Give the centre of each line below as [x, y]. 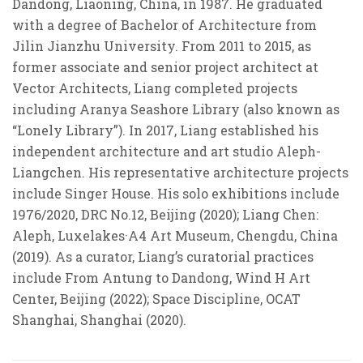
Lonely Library [65, 130]
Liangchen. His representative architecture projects [180, 173]
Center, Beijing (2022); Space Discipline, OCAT [156, 299]
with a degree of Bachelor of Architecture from [164, 25]
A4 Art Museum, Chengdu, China [233, 236]
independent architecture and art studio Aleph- [167, 152]
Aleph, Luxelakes [68, 236]
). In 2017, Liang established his [218, 130]
